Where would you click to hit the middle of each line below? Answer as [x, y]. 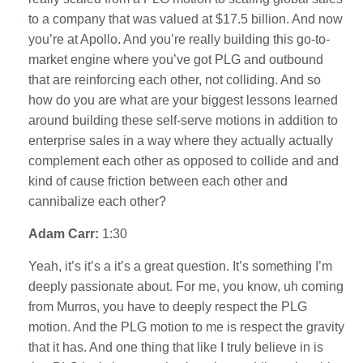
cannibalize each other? [97, 201]
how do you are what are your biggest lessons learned [183, 100]
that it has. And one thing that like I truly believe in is [176, 347]
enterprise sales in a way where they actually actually [181, 140]
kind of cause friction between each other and [158, 181]
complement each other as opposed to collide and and [184, 160]
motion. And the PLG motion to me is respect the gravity [186, 327]
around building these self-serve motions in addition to [183, 120]
